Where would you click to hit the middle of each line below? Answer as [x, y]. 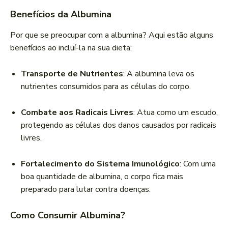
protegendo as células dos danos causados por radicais [119, 125]
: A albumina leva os [159, 74]
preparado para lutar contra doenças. [86, 190]
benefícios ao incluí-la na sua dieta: [71, 48]
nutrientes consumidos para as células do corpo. [106, 87]
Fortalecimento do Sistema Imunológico [100, 164]
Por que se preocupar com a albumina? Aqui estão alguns [112, 35]
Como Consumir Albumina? [68, 216]
